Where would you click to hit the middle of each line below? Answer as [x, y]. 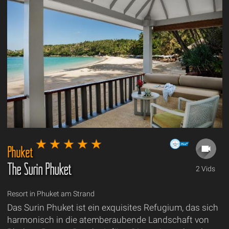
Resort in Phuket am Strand [51, 194]
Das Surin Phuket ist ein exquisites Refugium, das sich [112, 208]
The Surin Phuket [39, 170]
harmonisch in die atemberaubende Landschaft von [108, 220]
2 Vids [205, 169]
